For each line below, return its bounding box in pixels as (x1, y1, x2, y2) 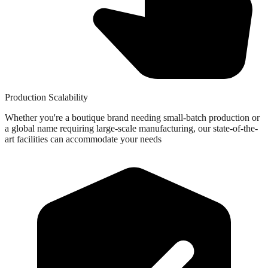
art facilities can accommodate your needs (5, 133, 162, 144)
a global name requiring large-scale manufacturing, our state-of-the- (5, 123, 258, 133)
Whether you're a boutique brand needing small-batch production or (5, 112, 260, 123)
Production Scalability (5, 92, 88, 102)
